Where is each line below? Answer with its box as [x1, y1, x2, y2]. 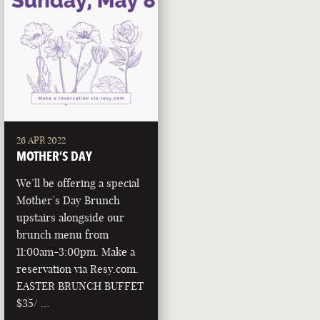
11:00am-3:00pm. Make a [16, 245, 136, 259]
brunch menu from [16, 228, 109, 242]
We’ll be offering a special [16, 176, 140, 191]
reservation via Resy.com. [16, 262, 139, 276]
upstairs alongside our [16, 211, 125, 225]
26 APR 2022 [16, 134, 66, 146]
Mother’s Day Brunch [16, 194, 121, 208]
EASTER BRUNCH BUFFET [16, 279, 144, 294]
